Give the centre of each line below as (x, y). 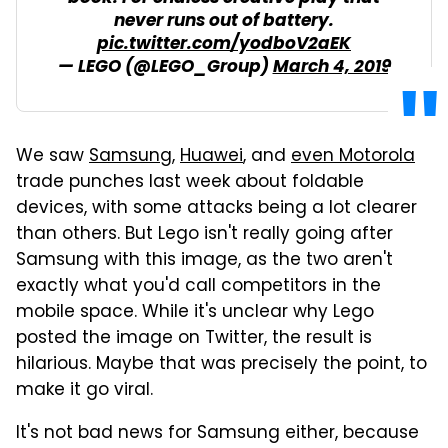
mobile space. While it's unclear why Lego (195, 312)
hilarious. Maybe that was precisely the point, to (221, 364)
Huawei (211, 156)
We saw (52, 156)
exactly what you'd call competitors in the (198, 286)
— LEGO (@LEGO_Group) (165, 67)
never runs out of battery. (224, 21)
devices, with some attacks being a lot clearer (216, 208)
